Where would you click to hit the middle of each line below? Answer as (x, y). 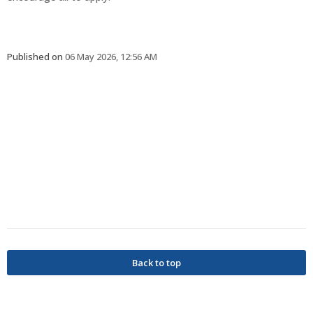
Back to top (156, 262)
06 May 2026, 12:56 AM (110, 57)
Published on (35, 57)
